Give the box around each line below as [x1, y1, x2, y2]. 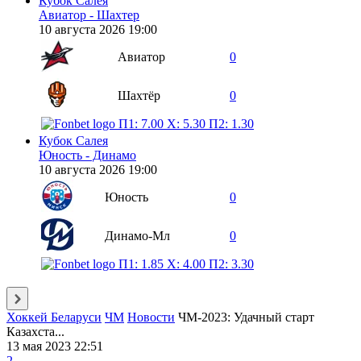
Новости [127, 309, 175, 324]
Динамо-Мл [105, 228, 170, 243]
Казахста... [6, 324, 64, 338]
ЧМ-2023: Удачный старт [178, 309, 314, 324]
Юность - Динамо [39, 147, 136, 162]
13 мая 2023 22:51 [6, 338, 103, 353]
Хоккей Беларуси [6, 309, 102, 324]
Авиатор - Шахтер [39, 7, 139, 22]
